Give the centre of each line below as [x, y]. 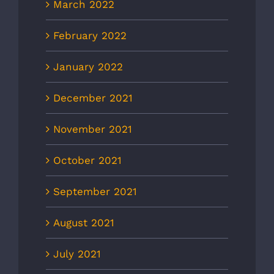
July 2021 [77, 254]
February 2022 [90, 36]
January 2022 [88, 67]
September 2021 [95, 192]
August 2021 [84, 223]
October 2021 [87, 161]
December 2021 [93, 98]
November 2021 [93, 129]
